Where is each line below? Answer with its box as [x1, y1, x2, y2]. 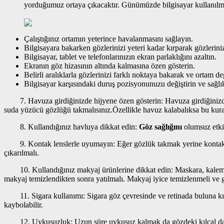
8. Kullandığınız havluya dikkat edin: [4, 122, 137, 131]
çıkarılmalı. [4, 148, 39, 157]
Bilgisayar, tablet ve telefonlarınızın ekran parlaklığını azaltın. [24, 52, 216, 61]
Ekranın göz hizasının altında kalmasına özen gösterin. [24, 61, 195, 70]
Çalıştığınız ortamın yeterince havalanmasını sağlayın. [24, 34, 193, 43]
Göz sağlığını [137, 122, 182, 131]
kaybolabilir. [4, 200, 43, 209]
